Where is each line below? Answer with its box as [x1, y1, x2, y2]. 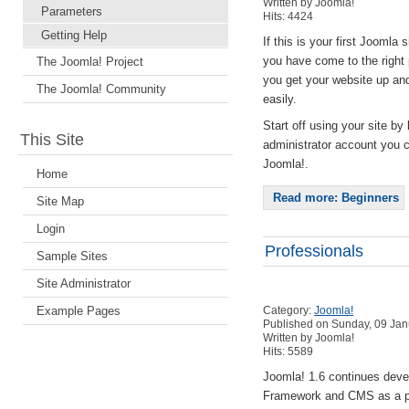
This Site [20, 131, 84, 150]
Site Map [37, 194, 84, 209]
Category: [263, 305, 315, 317]
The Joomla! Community [37, 82, 166, 97]
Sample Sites [37, 249, 108, 264]
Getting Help [41, 28, 107, 43]
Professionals [265, 242, 364, 261]
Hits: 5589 [263, 346, 314, 358]
